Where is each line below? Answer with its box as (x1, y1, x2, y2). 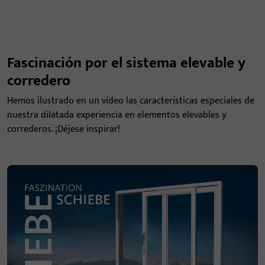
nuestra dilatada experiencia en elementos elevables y (7, 107, 226, 123)
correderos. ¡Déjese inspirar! (7, 121, 120, 137)
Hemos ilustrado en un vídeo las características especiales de (7, 93, 254, 109)
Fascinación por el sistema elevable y (7, 50, 245, 75)
